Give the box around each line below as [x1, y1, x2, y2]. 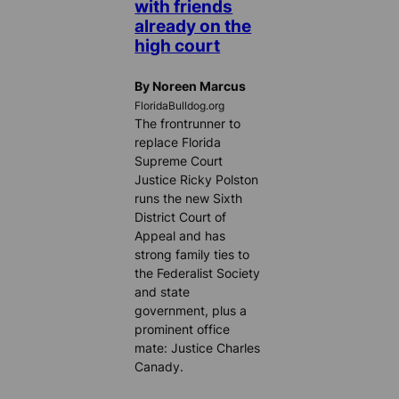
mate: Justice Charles [134, 340, 261, 356]
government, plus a [134, 303, 248, 319]
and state [134, 284, 191, 300]
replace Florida [134, 134, 222, 151]
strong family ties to [134, 247, 250, 263]
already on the [134, 15, 252, 36]
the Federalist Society [134, 265, 261, 281]
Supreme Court [134, 153, 224, 169]
